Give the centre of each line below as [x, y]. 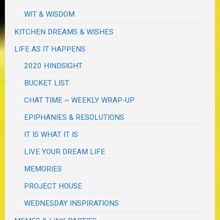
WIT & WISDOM [50, 14]
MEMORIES [43, 169]
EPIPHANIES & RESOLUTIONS [74, 118]
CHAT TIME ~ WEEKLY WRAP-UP [80, 100]
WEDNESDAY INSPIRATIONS [72, 204]
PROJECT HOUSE [53, 186]
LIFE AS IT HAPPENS [50, 49]
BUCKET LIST [47, 83]
